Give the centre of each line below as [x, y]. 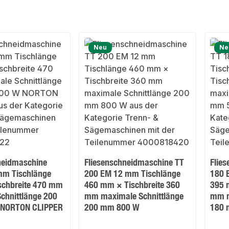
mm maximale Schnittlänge [134, 196]
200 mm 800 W [112, 207]
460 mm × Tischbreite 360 [132, 185]
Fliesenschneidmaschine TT [134, 162]
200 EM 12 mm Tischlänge [133, 174]
